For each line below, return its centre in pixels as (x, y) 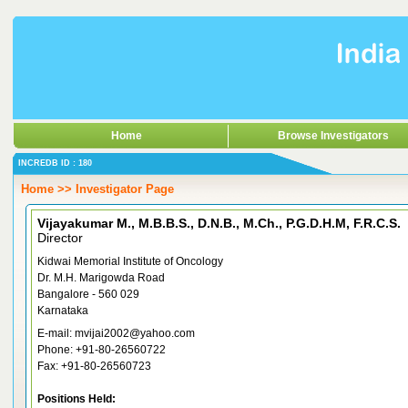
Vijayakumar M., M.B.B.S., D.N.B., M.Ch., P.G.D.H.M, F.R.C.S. (270, 223)
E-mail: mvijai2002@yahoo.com (116, 333)
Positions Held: (76, 399)
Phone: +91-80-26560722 (102, 350)
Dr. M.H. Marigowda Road (101, 278)
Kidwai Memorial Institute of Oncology (130, 261)
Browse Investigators (333, 136)
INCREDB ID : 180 (54, 163)
